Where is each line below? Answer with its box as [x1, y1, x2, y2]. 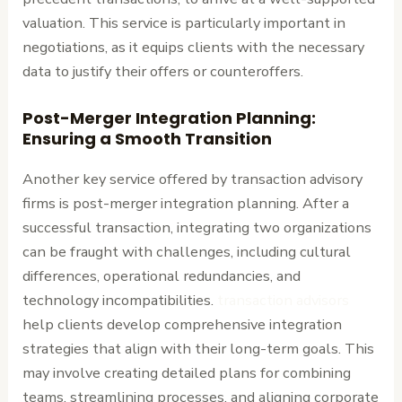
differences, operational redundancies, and [22, 265, 301, 286]
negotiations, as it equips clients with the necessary [22, 37, 365, 58]
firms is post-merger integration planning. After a [22, 192, 350, 214]
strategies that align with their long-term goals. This [22, 337, 375, 359]
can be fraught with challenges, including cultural [22, 240, 352, 262]
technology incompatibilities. [22, 289, 218, 310]
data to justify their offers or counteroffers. [22, 61, 304, 83]
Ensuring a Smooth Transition [22, 127, 273, 150]
